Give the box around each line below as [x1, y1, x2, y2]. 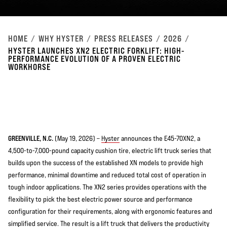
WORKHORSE [8, 62, 51, 72]
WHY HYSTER [39, 33, 84, 44]
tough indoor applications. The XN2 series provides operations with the [8, 183, 207, 191]
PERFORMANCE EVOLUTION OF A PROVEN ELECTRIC [8, 54, 181, 64]
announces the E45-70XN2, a [120, 134, 200, 142]
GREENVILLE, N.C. [8, 134, 53, 142]
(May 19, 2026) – [53, 134, 101, 142]
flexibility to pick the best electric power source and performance [8, 195, 193, 203]
